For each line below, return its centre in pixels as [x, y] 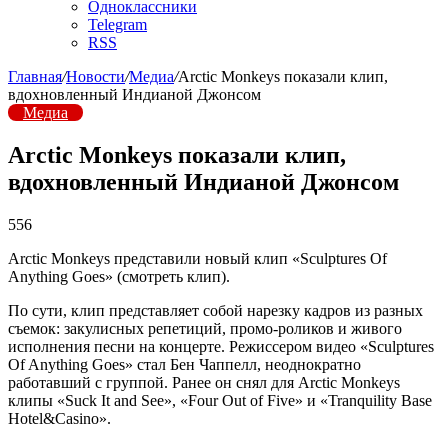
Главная [35, 76]
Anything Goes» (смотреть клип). [119, 276]
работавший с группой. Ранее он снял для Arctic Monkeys [204, 382]
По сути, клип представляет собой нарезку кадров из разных [215, 310]
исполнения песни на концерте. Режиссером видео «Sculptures [221, 346]
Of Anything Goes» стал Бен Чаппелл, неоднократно [184, 364]
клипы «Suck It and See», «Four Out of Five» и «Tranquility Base [220, 400]
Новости [95, 76]
